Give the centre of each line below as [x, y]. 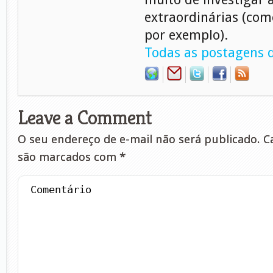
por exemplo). [186, 35]
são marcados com [69, 157]
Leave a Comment [84, 118]
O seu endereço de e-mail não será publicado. [139, 139]
